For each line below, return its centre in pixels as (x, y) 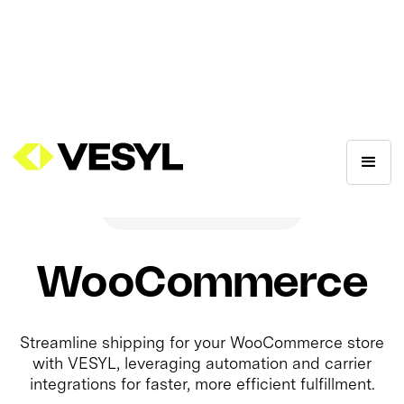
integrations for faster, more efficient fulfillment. (202, 383)
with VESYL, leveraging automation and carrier (202, 363)
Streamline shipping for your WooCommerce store (202, 342)
